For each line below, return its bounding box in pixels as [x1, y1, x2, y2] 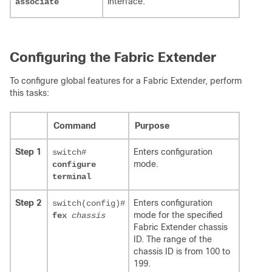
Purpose [135, 121, 169, 131]
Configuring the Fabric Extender [10, 50, 216, 66]
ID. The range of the [134, 234, 212, 245]
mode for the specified [134, 210, 223, 220]
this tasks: [10, 88, 49, 98]
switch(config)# [52, 199, 125, 209]
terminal [52, 172, 91, 182]
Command [53, 121, 96, 131]
